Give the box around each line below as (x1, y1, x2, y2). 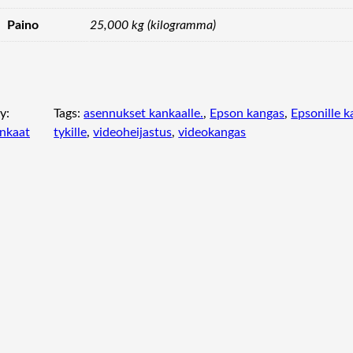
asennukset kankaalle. (84, 107, 204, 121)
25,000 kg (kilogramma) (90, 18, 216, 32)
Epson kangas (210, 107, 285, 121)
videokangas (178, 126, 247, 139)
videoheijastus (93, 126, 173, 139)
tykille (54, 126, 87, 139)
